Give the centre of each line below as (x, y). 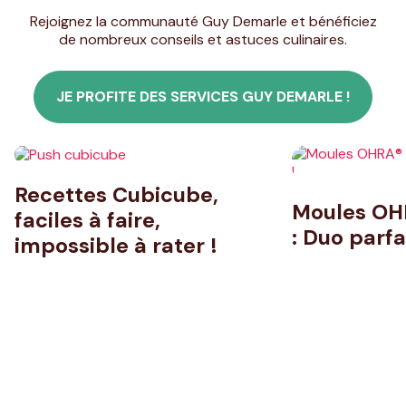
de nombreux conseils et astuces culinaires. (203, 40)
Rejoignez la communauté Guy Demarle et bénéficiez (203, 22)
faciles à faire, (87, 221)
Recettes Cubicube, (116, 195)
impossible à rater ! (116, 246)
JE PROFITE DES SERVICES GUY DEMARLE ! (203, 97)
